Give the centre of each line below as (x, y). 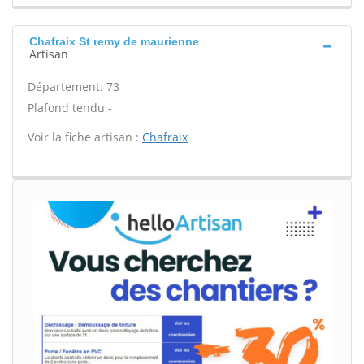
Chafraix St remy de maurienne (114, 41)
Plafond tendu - (70, 108)
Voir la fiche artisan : (85, 137)
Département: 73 (74, 87)
